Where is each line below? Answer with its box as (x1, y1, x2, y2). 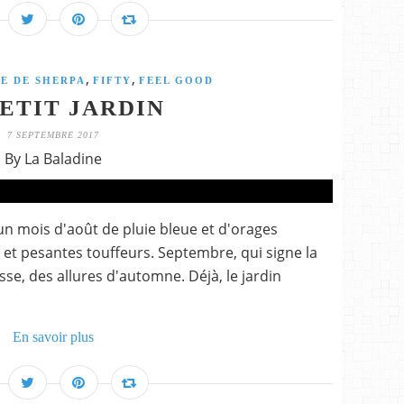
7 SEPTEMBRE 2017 (7, 130, 99, 140)
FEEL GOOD (139, 75, 214, 86)
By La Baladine (5, 149, 102, 169)
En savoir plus (13, 329, 94, 344)
